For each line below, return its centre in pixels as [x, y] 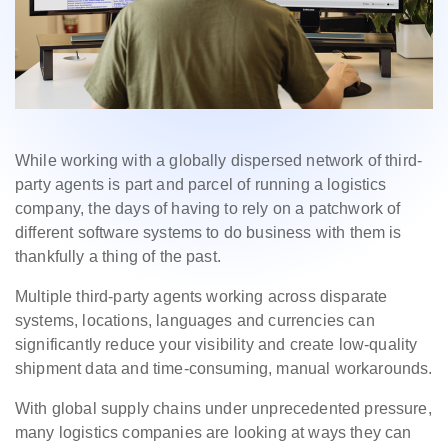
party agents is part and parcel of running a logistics [201, 185]
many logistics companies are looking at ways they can [213, 433]
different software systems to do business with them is [208, 233]
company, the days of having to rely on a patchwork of [208, 209]
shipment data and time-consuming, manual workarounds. [224, 369]
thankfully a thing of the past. [122, 257]
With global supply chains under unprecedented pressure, [223, 409]
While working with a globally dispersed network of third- [219, 161]
